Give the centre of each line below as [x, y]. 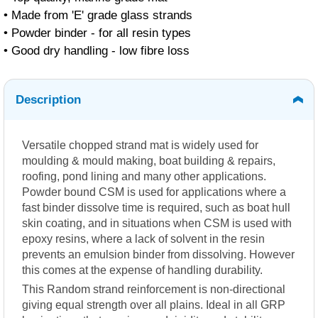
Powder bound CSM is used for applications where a [154, 192]
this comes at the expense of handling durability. [142, 270]
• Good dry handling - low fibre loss [97, 51]
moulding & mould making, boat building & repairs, [149, 161]
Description [48, 100]
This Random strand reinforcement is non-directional [154, 290]
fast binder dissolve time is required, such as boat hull [156, 208]
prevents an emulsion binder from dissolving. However [158, 255]
